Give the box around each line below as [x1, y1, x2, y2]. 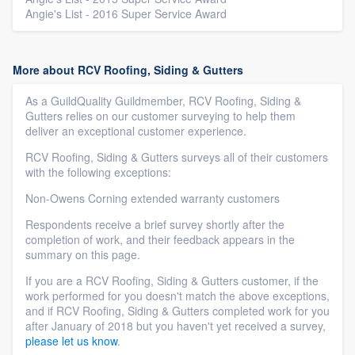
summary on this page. [25, 246, 140, 262]
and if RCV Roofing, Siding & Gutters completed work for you [25, 302, 330, 319]
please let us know [25, 332, 117, 349]
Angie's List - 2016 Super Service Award [25, 5, 227, 21]
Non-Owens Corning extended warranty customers [25, 189, 280, 206]
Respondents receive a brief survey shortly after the [25, 216, 284, 232]
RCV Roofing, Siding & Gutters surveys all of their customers [25, 148, 328, 165]
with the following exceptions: [25, 163, 171, 180]
